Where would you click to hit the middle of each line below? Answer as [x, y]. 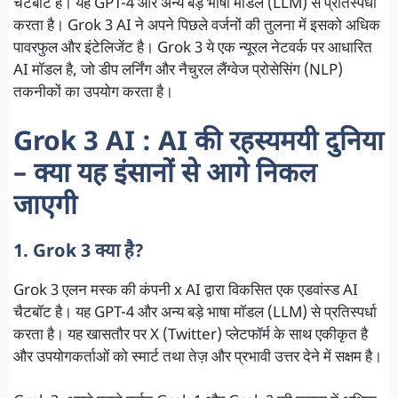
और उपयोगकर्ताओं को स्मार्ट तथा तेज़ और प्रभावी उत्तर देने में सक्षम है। [198, 358]
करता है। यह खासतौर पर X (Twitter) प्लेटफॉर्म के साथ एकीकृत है [191, 335]
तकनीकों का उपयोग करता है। [93, 94]
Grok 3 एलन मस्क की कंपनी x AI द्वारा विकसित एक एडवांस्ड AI [186, 291]
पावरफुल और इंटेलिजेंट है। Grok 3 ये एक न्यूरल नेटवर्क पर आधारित [193, 49]
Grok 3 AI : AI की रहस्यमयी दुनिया [199, 143]
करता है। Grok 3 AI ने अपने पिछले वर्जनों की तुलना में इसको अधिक [197, 27]
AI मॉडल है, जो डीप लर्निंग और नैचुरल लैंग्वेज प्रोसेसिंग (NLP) [178, 72]
